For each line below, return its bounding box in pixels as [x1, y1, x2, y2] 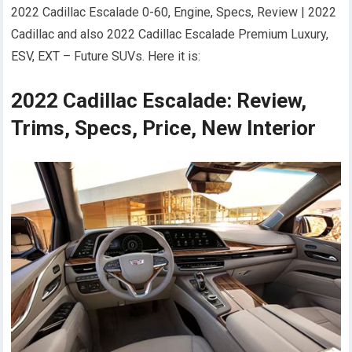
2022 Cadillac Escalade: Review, [11, 89, 307, 112]
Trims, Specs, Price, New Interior [11, 116, 317, 140]
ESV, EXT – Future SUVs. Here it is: [11, 49, 201, 64]
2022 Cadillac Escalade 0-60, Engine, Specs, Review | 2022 [11, 5, 337, 20]
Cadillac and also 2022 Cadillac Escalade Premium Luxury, [11, 27, 329, 42]
